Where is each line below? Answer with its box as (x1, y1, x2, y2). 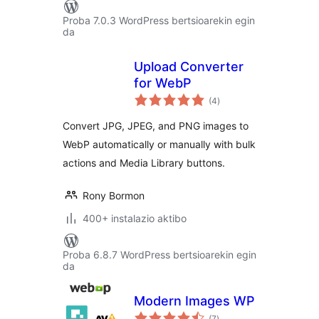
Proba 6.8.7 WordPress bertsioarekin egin (63, 249, 256, 261)
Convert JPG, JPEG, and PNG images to (63, 120, 249, 132)
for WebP (134, 75, 192, 90)
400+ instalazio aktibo (83, 212, 187, 224)
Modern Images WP (134, 293, 255, 308)
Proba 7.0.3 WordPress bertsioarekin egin (63, 14, 255, 26)
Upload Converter (134, 59, 244, 74)
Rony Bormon (83, 189, 145, 202)
